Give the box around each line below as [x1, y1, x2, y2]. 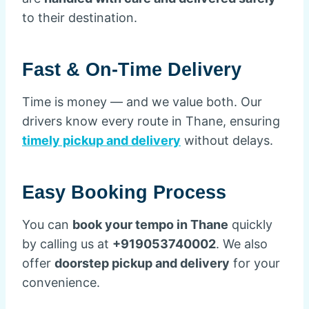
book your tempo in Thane [72, 217, 228, 232]
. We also [216, 237, 268, 251]
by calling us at [22, 237, 112, 251]
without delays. [181, 133, 273, 148]
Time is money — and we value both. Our [22, 94, 262, 109]
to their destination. [22, 10, 137, 25]
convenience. [22, 275, 100, 290]
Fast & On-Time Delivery [22, 59, 241, 80]
